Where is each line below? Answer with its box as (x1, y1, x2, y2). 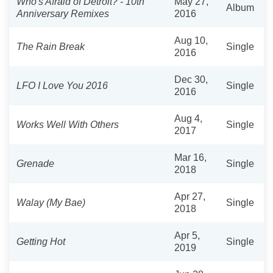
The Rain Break (16, 41, 85, 52)
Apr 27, (174, 191, 205, 202)
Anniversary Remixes (16, 8, 109, 19)
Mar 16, (174, 152, 207, 163)
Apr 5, (174, 230, 200, 241)
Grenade (16, 158, 54, 169)
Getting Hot (16, 236, 65, 247)
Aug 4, (174, 113, 202, 124)
